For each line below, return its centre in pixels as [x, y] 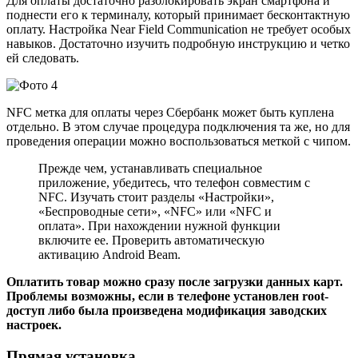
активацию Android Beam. [109, 255]
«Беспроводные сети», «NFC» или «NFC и [155, 212]
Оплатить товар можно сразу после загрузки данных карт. [175, 282]
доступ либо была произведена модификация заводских [167, 311]
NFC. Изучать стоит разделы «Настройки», [156, 197]
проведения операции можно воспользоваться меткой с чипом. [179, 141]
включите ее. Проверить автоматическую [151, 241]
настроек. [34, 325]
